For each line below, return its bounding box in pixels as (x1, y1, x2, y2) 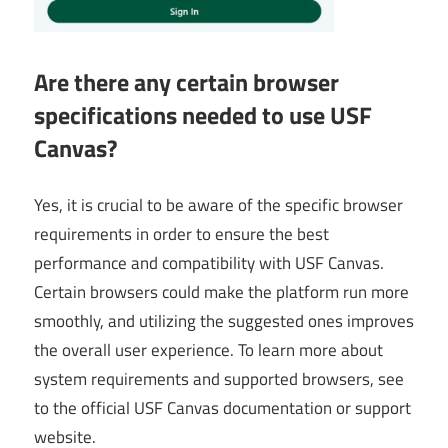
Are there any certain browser (34, 64, 339, 101)
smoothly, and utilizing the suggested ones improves (34, 307, 414, 334)
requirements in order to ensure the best (34, 220, 329, 247)
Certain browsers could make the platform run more (34, 278, 409, 305)
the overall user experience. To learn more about (34, 336, 383, 363)
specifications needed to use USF (34, 97, 372, 134)
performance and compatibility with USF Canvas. (34, 249, 384, 276)
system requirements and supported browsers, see (34, 365, 404, 392)
